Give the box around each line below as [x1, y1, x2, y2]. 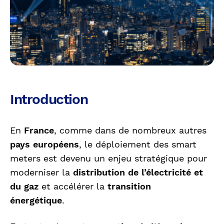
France [24, 124, 54, 135]
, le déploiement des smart [79, 138, 196, 149]
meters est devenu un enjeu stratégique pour [10, 152, 207, 163]
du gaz [10, 180, 38, 191]
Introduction [10, 90, 88, 107]
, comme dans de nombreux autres [54, 124, 206, 135]
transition [107, 180, 151, 191]
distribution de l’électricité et [73, 166, 203, 177]
